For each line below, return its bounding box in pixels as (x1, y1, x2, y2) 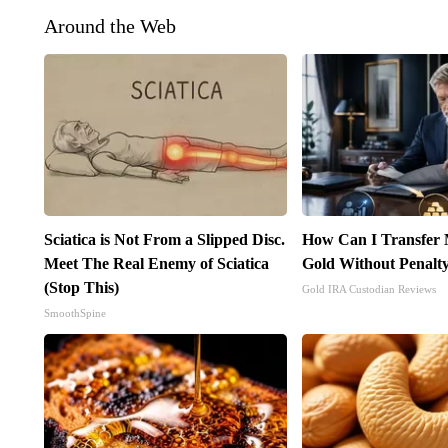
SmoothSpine (43, 306, 106, 319)
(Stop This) (43, 278, 119, 296)
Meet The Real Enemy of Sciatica (43, 254, 269, 272)
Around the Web (43, 14, 176, 37)
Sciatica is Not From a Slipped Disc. (43, 230, 285, 248)
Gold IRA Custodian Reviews (302, 282, 437, 295)
